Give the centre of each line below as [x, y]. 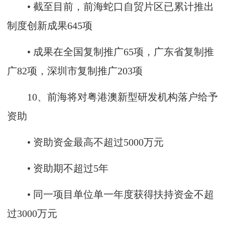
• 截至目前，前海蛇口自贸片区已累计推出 [110, 7]
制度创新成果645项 [50, 26]
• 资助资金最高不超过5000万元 [85, 142]
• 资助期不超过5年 [58, 168]
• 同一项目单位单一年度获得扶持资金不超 [110, 194]
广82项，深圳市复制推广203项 [75, 71]
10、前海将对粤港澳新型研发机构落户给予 [113, 97]
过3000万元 [32, 213]
